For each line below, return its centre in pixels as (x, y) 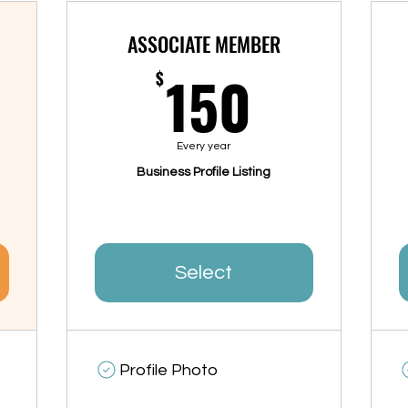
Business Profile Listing (204, 173)
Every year (204, 147)
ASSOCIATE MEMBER (204, 44)
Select (204, 273)
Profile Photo (168, 371)
